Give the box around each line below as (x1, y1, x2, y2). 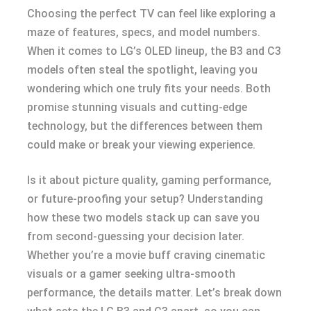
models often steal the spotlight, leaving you (27, 63, 258, 76)
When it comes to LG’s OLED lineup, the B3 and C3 (27, 44, 281, 58)
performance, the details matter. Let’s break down (27, 286, 282, 299)
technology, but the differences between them (27, 119, 262, 133)
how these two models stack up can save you (27, 211, 260, 224)
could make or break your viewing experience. (27, 138, 255, 151)
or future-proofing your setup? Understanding (27, 192, 263, 205)
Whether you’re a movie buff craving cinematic (27, 249, 265, 262)
